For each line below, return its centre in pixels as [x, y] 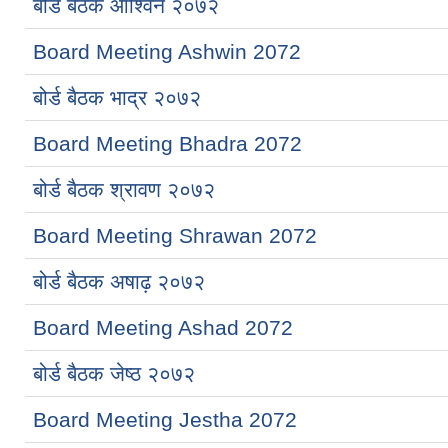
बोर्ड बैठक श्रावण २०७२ [124, 189]
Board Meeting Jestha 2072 [165, 419]
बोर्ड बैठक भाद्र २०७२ [117, 97]
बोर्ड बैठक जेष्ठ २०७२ [114, 373]
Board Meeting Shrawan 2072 [175, 235]
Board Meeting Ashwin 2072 [167, 51]
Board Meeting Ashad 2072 [163, 327]
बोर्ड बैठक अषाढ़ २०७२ [119, 281]
